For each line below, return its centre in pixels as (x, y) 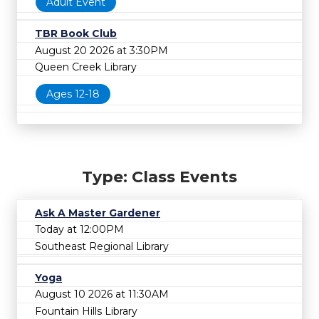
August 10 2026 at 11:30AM (102, 294)
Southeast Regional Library (102, 246)
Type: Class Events (159, 177)
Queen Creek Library (86, 67)
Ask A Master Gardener (98, 213)
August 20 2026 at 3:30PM (101, 50)
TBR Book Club (76, 34)
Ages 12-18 (73, 94)
